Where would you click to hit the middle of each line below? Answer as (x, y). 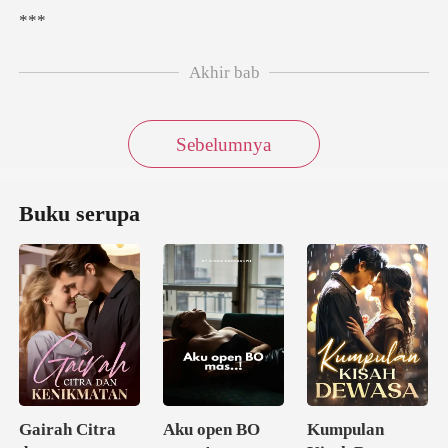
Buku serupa (80, 214)
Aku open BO (212, 429)
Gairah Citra (68, 429)
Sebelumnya (224, 144)
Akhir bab (224, 72)
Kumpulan (345, 429)
